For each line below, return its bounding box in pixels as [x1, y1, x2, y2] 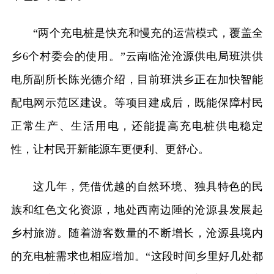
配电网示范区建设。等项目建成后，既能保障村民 [10, 96, 264, 109]
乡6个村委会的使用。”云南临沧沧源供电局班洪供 [10, 50, 264, 62]
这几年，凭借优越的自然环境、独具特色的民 [32, 180, 264, 193]
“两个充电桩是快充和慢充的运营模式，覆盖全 [32, 26, 264, 39]
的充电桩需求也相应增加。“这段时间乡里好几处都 [10, 250, 264, 262]
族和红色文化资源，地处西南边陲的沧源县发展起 [10, 203, 264, 216]
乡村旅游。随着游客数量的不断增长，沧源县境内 [10, 226, 264, 239]
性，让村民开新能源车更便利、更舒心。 [10, 143, 209, 155]
